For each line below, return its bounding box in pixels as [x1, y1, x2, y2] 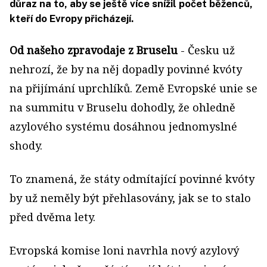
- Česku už [178, 43, 235, 57]
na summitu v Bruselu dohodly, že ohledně [10, 100, 235, 114]
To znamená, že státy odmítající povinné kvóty [10, 172, 254, 186]
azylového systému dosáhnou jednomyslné [10, 119, 237, 133]
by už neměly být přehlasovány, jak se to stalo [10, 191, 251, 205]
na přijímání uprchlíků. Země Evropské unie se [10, 81, 257, 95]
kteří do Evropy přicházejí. [10, 13, 133, 24]
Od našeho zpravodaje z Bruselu [10, 43, 178, 57]
